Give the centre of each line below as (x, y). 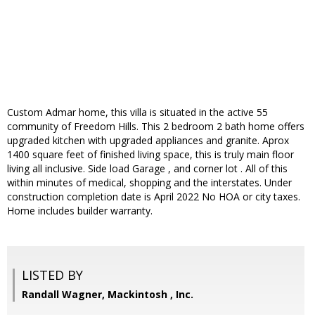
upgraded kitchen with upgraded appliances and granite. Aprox (148, 141)
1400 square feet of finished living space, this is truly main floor (150, 155)
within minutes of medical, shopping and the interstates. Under (149, 183)
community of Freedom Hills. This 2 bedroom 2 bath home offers (156, 127)
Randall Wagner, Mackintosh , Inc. (108, 295)
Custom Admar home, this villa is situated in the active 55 (137, 112)
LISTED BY (52, 275)
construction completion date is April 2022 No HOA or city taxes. (154, 197)
